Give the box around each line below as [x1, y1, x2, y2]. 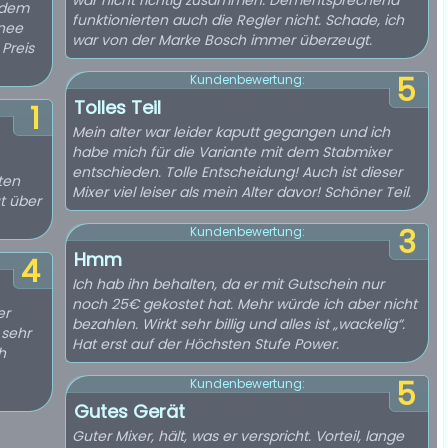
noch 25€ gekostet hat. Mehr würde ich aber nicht [72, 294, 417, 314]
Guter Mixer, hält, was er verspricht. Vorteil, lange [72, 426, 404, 446]
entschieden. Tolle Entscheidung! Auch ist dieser [72, 162, 402, 182]
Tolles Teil [74, 95, 161, 120]
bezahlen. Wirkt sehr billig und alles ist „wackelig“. [72, 314, 405, 334]
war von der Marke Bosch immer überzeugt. [72, 30, 372, 50]
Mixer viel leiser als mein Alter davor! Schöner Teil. [72, 182, 411, 202]
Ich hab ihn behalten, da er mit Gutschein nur [72, 274, 384, 294]
